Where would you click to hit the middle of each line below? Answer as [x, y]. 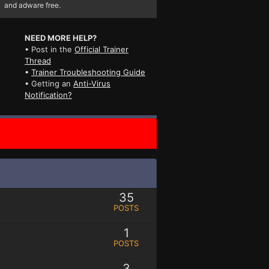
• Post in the [49, 49]
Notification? [48, 95]
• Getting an [49, 83]
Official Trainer [101, 49]
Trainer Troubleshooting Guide [88, 72]
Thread [38, 60]
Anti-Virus [92, 83]
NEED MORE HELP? [60, 38]
